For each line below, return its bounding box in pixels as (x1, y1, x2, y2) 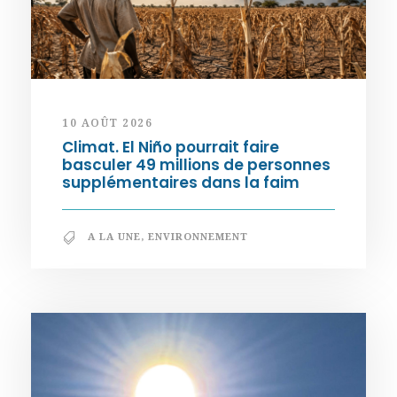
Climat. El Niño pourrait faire (62, 136, 279, 159)
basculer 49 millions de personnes (62, 154, 331, 176)
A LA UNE (88, 230, 141, 244)
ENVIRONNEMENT (148, 230, 248, 244)
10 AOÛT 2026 (62, 115, 152, 131)
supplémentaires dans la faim (62, 172, 300, 194)
